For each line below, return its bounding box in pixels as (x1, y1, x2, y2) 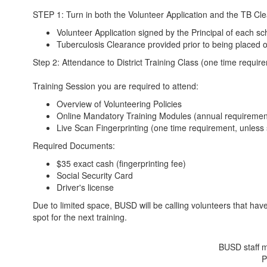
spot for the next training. (33, 211, 127, 223)
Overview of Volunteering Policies (57, 98, 182, 110)
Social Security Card (57, 169, 133, 181)
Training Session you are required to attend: (33, 80, 198, 92)
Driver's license (57, 181, 114, 193)
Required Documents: (33, 139, 115, 151)
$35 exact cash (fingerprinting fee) (57, 157, 186, 169)
